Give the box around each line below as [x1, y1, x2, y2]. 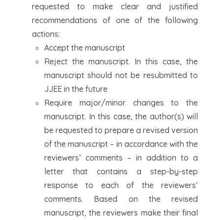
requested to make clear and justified [32, 1, 198, 11]
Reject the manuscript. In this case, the [44, 56, 198, 66]
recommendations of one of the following [32, 15, 198, 25]
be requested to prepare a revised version [44, 125, 198, 135]
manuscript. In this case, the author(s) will [44, 111, 198, 121]
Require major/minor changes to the [44, 98, 198, 108]
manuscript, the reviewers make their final [44, 208, 198, 218]
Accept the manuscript [44, 43, 125, 53]
